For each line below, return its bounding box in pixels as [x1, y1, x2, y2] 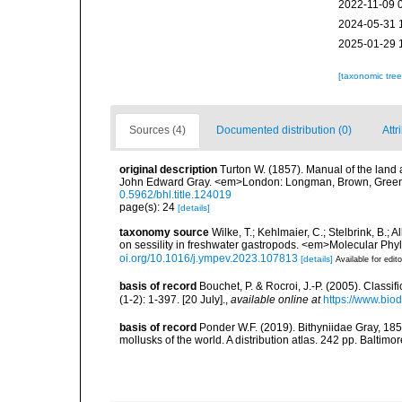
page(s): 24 [119, 201, 178, 214]
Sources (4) [129, 124, 186, 136]
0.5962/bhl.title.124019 [119, 188, 232, 201]
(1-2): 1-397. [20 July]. [119, 293, 225, 306]
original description [119, 163, 217, 176]
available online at [231, 293, 320, 306]
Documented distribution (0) [216, 124, 352, 136]
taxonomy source [119, 226, 209, 239]
